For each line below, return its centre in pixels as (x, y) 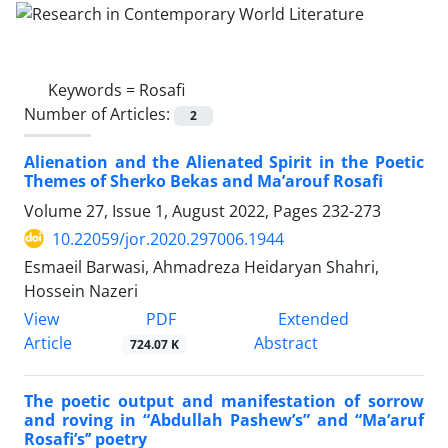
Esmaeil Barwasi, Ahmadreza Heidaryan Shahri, (201, 266)
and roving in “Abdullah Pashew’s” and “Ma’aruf (224, 420)
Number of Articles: (99, 113)
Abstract (286, 343)
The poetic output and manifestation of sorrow (224, 401)
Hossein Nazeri (81, 290)
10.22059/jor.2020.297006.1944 (168, 238)
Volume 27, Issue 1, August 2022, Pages (173, 210)
